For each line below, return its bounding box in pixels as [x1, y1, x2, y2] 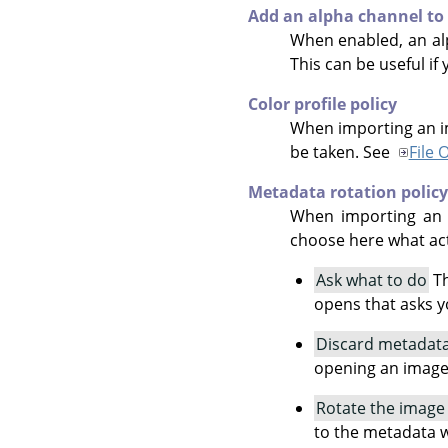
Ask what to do [315, 269, 427, 292]
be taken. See [289, 141, 394, 164]
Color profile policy [248, 93, 397, 116]
